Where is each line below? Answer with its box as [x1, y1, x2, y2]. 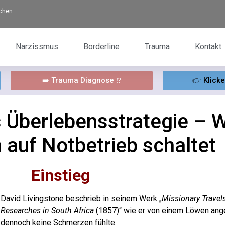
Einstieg [31, 166, 90, 185]
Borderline [83, 42, 120, 51]
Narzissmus [16, 42, 58, 51]
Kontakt [195, 42, 221, 51]
